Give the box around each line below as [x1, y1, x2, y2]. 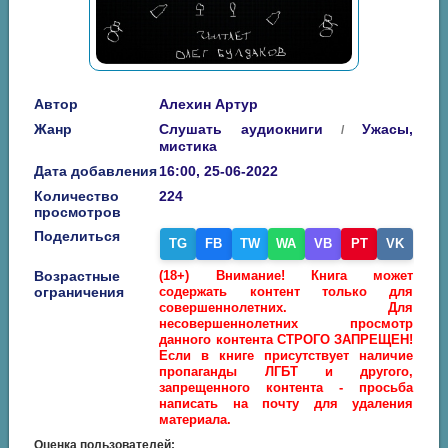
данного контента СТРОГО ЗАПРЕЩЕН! [159, 332, 414, 348]
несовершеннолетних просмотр [159, 316, 414, 332]
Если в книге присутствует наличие [159, 348, 414, 364]
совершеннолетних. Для [159, 300, 414, 316]
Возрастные [34, 268, 121, 285]
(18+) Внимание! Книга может [159, 268, 414, 284]
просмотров [34, 204, 122, 221]
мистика [159, 138, 218, 155]
